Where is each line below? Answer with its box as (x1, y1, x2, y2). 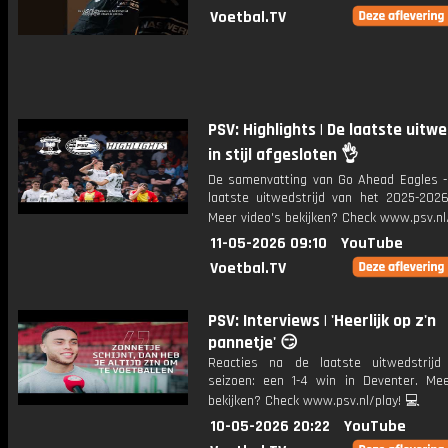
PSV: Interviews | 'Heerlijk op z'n (208, 310, 436, 332)
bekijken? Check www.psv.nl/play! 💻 (208, 392, 419, 410)
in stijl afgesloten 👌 (208, 144, 358, 166)
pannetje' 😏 (208, 332, 298, 354)
